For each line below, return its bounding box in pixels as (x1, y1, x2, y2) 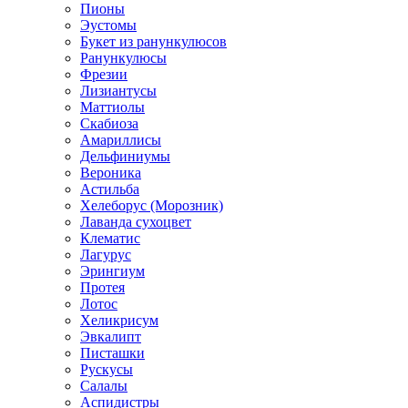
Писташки (80, 344, 145, 361)
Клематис (80, 229, 140, 246)
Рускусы (80, 361, 133, 377)
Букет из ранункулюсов (80, 33, 227, 49)
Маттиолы (80, 98, 145, 115)
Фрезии (80, 66, 127, 82)
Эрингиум (80, 262, 145, 279)
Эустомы (80, 16, 137, 33)
